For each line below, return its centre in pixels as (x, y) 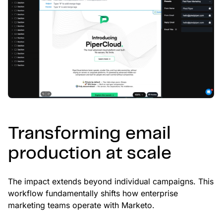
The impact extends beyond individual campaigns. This (111, 182)
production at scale (90, 154)
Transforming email (89, 134)
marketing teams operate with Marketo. (81, 205)
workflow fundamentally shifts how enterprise (93, 194)
